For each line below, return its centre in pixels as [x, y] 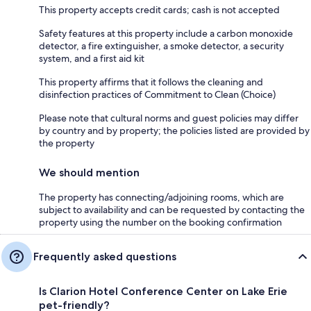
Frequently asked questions [105, 256]
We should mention [89, 172]
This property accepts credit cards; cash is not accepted [159, 9]
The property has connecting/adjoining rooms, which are [161, 197]
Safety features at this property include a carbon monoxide [166, 33]
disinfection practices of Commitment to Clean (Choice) [157, 94]
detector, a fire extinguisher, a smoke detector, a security [161, 45]
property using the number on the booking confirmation [160, 222]
